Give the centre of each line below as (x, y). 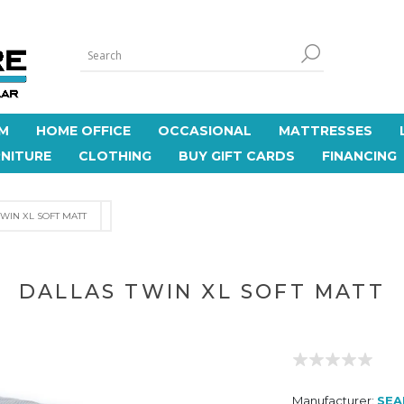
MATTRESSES (326, 131)
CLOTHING (115, 156)
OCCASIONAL (205, 131)
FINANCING (359, 156)
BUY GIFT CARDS (236, 156)
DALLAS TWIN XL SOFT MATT (202, 292)
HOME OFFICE (83, 131)
